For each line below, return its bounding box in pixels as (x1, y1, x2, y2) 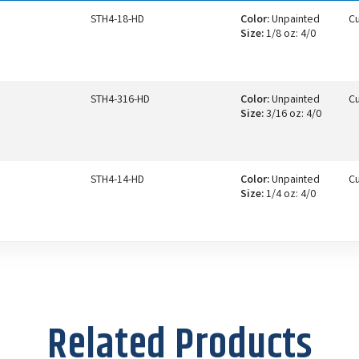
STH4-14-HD (91, 171, 144, 188)
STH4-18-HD (91, 11, 144, 28)
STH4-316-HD (91, 91, 150, 108)
